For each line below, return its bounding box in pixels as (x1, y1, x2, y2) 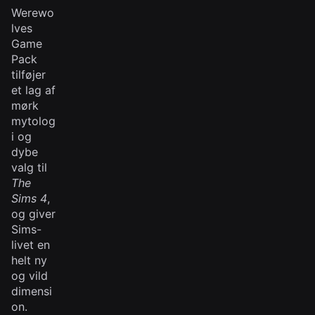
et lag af (11, 83, 56, 97)
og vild (11, 269, 48, 283)
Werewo (11, 6, 54, 20)
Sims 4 (11, 191, 47, 205)
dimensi (11, 284, 52, 298)
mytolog (11, 114, 56, 128)
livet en (11, 238, 50, 252)
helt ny (11, 253, 47, 267)
